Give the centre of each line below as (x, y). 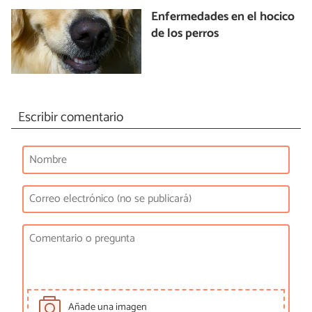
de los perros (185, 33)
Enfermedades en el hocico (223, 17)
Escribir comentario (70, 118)
